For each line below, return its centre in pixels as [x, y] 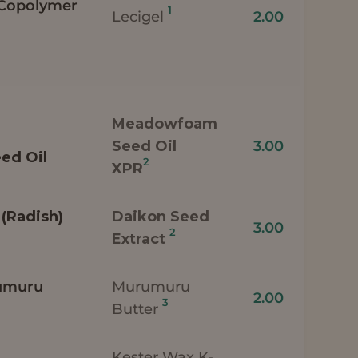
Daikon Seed [161, 216]
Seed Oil [145, 146]
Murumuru [151, 286]
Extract [141, 239]
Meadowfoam [165, 123]
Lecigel [140, 16]
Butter [137, 309]
